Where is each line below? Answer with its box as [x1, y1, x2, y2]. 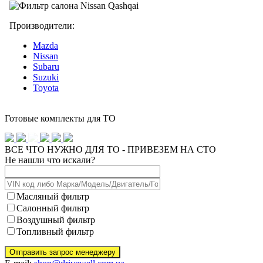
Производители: [9, 20, 75, 31]
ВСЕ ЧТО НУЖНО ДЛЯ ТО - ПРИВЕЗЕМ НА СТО [5, 144, 216, 154]
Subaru [33, 61, 59, 72]
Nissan [33, 50, 58, 61]
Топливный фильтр [16, 226, 94, 237]
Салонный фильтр [16, 203, 89, 213]
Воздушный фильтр [16, 214, 95, 225]
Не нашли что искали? [5, 154, 95, 165]
